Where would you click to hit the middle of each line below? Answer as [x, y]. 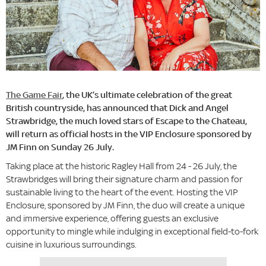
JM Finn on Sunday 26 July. [60, 147]
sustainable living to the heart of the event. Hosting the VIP [122, 192]
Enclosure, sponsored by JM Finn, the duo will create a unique [125, 205]
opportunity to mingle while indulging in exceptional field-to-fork [132, 232]
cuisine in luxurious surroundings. [71, 245]
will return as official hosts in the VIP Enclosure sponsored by [129, 134]
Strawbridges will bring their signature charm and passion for [124, 179]
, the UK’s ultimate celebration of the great [147, 95]
